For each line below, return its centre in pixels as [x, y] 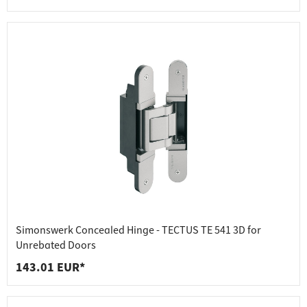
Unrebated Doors [56, 246]
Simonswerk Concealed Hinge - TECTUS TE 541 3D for [138, 231]
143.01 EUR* [50, 268]
